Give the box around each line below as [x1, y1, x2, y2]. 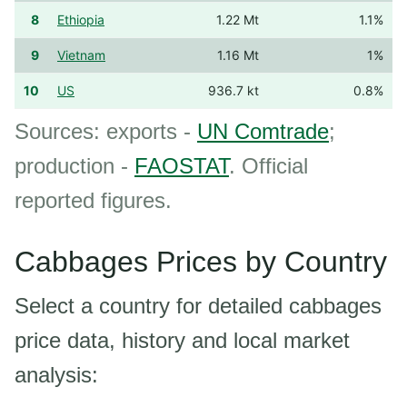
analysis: [15, 362, 98, 387]
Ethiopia [57, 12, 104, 27]
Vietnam [57, 47, 105, 63]
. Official [229, 154, 308, 178]
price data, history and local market [15, 328, 350, 352]
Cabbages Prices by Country [15, 245, 387, 278]
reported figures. [15, 188, 172, 213]
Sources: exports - [15, 119, 197, 144]
